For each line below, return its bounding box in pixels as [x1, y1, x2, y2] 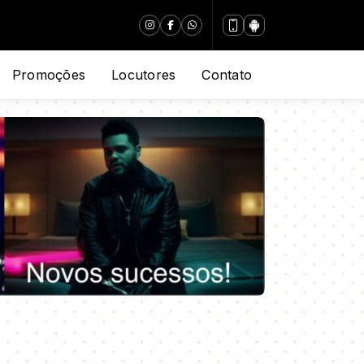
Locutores [111, 67, 176, 83]
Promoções [11, 67, 86, 83]
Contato [201, 67, 252, 83]
